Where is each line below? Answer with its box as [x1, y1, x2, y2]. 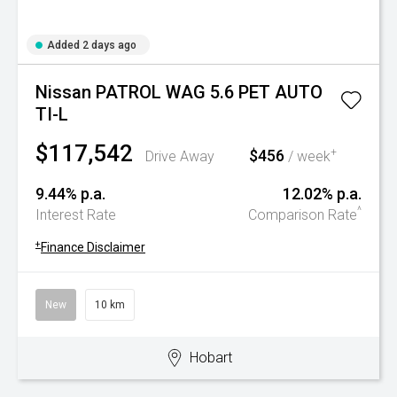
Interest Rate [35, 206, 116, 223]
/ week [284, 148, 331, 165]
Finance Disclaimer [41, 240, 145, 254]
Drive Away [145, 148, 214, 165]
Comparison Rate [248, 206, 357, 223]
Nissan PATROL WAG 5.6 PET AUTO [35, 82, 323, 103]
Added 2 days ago [47, 39, 136, 51]
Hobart [189, 349, 232, 366]
